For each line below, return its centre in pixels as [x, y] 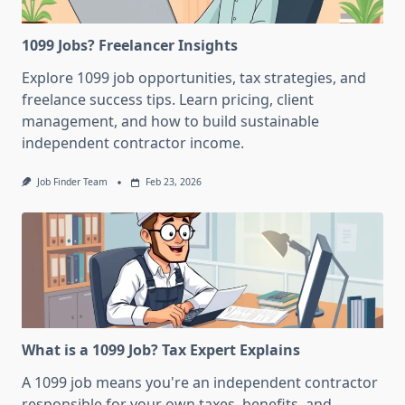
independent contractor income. [133, 143]
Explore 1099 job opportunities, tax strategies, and [194, 78]
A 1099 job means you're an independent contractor [200, 382]
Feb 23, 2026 [173, 182]
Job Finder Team [72, 182]
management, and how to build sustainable [170, 122]
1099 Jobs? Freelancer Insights [130, 46]
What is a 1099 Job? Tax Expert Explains [161, 349]
